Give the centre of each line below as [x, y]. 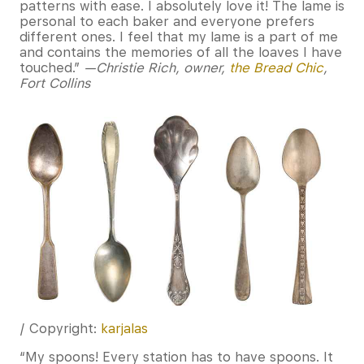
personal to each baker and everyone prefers [167, 22]
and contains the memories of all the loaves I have [181, 53]
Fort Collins [55, 84]
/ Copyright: [60, 329]
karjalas [124, 329]
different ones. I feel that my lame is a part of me [179, 37]
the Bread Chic [276, 68]
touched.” [52, 68]
